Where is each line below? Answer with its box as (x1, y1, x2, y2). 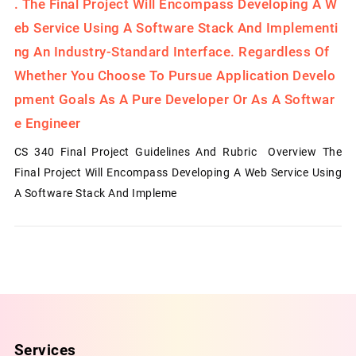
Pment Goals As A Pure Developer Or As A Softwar (14, 91, 335, 107)
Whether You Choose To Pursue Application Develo (14, 67, 336, 83)
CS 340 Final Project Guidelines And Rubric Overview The (14, 145, 342, 158)
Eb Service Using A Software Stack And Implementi (14, 19, 339, 36)
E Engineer (14, 114, 81, 131)
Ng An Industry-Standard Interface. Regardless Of (14, 43, 330, 60)
